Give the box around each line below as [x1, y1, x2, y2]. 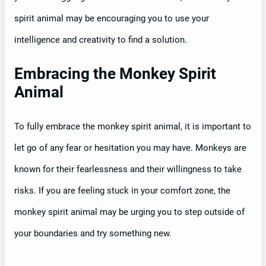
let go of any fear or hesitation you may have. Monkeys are [14, 142, 246, 153]
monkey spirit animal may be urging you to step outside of [14, 206, 245, 217]
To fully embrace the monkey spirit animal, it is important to [14, 121, 251, 132]
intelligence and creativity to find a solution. [14, 34, 187, 45]
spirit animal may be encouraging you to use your [14, 12, 209, 24]
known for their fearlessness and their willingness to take [14, 163, 242, 175]
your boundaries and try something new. [14, 227, 172, 239]
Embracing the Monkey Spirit [14, 64, 216, 83]
